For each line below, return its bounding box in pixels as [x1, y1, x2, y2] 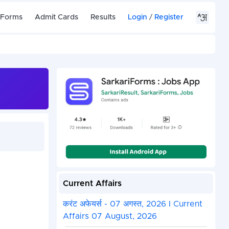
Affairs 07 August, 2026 [62, 212, 157, 221]
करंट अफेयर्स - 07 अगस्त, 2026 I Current [62, 200, 202, 209]
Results [90, 13, 116, 21]
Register [154, 13, 184, 21]
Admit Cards [35, 13, 79, 21]
